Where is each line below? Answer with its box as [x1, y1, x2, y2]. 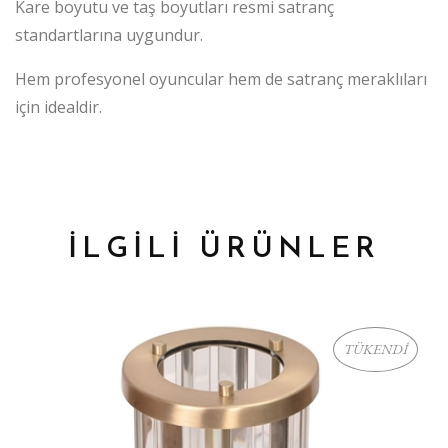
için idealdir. [15, 95, 102, 118]
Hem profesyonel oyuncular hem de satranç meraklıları [15, 67, 427, 90]
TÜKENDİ [343, 339, 408, 358]
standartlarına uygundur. [15, 23, 203, 46]
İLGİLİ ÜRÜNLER [68, 234, 380, 264]
